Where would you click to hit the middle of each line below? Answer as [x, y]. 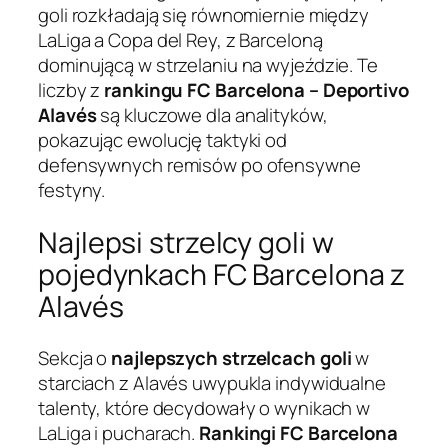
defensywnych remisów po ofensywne [199, 165]
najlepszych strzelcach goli [231, 358]
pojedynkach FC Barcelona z [222, 274]
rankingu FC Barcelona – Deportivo [256, 90]
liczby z [71, 90]
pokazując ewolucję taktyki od [163, 140]
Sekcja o [75, 358]
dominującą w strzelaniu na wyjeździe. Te [208, 65]
